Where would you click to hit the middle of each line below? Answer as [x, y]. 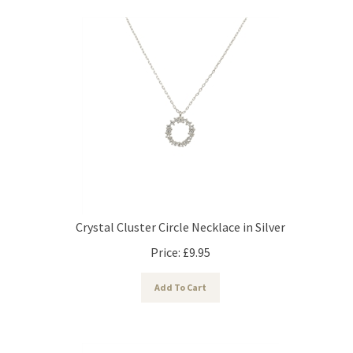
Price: [165, 245]
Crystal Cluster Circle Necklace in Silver [180, 219]
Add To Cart [180, 280]
